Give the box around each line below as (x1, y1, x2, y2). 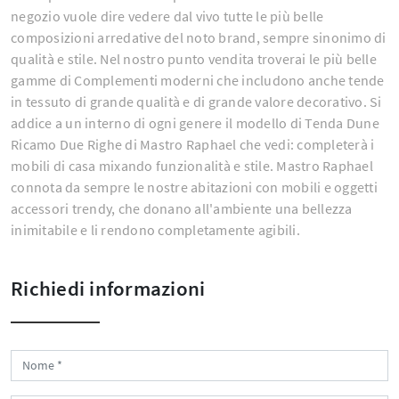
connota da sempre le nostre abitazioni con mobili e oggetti (11, 178, 378, 197)
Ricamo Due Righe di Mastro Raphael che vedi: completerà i (11, 135, 375, 154)
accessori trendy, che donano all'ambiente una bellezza (11, 199, 353, 218)
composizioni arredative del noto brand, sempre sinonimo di (11, 28, 387, 47)
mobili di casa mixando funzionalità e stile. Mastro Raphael (11, 157, 373, 175)
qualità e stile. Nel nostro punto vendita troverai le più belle (11, 50, 377, 69)
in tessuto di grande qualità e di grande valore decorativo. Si (11, 93, 382, 111)
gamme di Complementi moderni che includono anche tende (11, 71, 385, 90)
